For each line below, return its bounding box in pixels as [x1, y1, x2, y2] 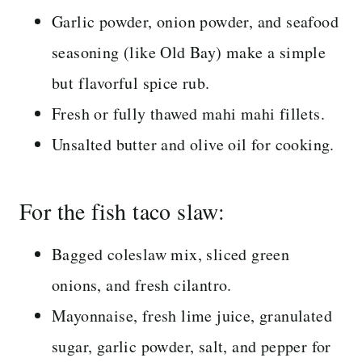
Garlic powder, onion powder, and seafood [52, 10, 339, 32]
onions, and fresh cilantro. [52, 273, 232, 296]
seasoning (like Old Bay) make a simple [52, 40, 326, 63]
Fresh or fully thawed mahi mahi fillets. [52, 102, 325, 124]
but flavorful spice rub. [52, 71, 210, 94]
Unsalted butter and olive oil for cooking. [52, 133, 335, 155]
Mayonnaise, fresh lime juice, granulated [52, 304, 332, 326]
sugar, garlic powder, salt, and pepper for [52, 335, 331, 357]
